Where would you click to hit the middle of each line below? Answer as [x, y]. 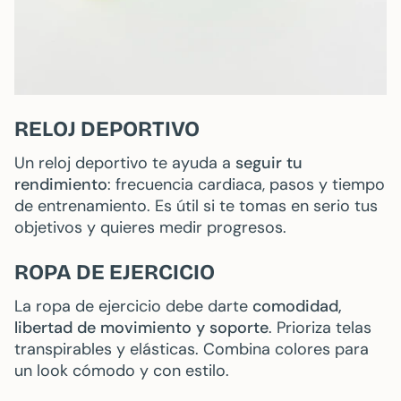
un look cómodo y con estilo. [122, 371]
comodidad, [297, 307]
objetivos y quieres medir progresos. [150, 228]
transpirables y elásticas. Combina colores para [192, 350]
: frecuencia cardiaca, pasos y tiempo [246, 185]
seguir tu [269, 163]
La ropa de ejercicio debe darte [133, 307]
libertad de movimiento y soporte [141, 328]
